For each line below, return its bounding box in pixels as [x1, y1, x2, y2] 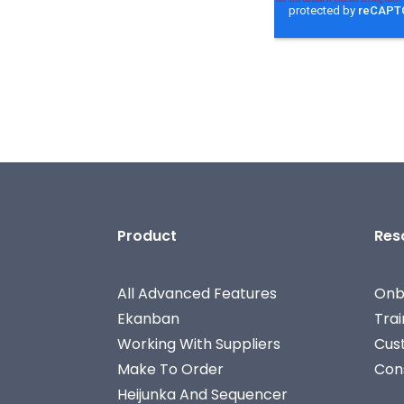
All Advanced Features [117, 283, 277, 304]
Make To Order [117, 359, 224, 380]
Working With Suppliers [117, 334, 280, 354]
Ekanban [117, 308, 179, 329]
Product [117, 225, 177, 246]
